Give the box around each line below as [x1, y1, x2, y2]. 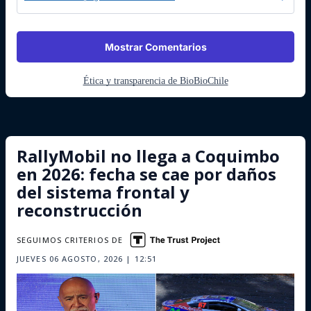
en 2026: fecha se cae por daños [17, 162, 276, 185]
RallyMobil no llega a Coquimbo [17, 144, 280, 167]
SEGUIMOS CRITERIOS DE [17, 235, 124, 245]
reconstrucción [17, 199, 142, 221]
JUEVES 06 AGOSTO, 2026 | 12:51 [17, 253, 157, 264]
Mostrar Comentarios [104, 41, 207, 53]
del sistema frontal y [17, 180, 190, 203]
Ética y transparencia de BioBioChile [83, 76, 228, 86]
